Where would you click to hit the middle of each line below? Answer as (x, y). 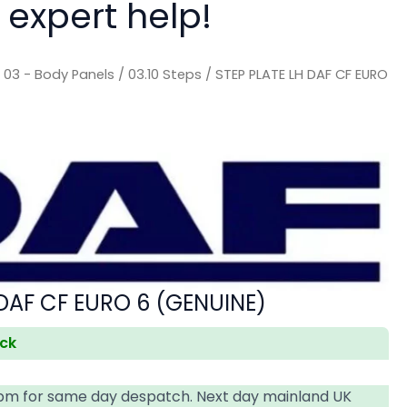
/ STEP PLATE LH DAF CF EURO (295, 74)
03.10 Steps (165, 74)
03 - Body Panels (60, 74)
